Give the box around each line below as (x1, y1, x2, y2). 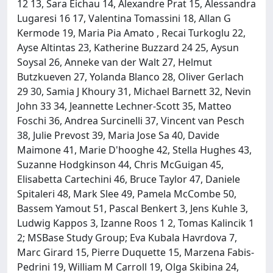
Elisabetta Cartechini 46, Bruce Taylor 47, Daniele (17, 172, 240, 186)
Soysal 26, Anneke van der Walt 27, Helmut (17, 55, 212, 69)
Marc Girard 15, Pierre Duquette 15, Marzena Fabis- (17, 245, 254, 259)
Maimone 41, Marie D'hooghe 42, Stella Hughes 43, (17, 143, 252, 157)
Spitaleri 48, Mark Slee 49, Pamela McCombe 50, (17, 186, 236, 200)
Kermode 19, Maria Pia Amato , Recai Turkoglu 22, (17, 26, 246, 40)
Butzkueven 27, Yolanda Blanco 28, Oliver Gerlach (17, 69, 244, 83)
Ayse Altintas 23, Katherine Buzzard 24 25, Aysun (17, 40, 239, 54)
